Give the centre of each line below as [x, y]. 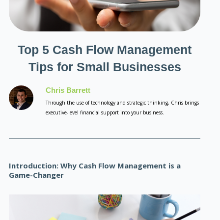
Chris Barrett [68, 90]
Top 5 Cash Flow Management [105, 50]
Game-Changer [37, 175]
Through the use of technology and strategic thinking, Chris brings [123, 103]
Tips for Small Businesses [105, 67]
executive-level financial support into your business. [105, 112]
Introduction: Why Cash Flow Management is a [95, 165]
